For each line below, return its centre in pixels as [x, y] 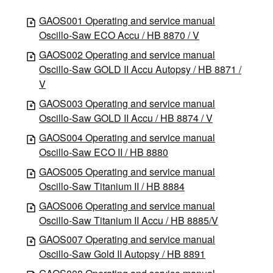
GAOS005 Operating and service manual [127, 171]
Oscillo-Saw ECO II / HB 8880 [104, 152]
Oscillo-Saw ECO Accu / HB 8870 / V [119, 35]
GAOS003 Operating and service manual [127, 103]
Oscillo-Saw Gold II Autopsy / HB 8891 [122, 254]
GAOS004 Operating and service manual [127, 137]
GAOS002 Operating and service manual [127, 54]
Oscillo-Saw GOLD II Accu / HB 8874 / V [126, 118]
